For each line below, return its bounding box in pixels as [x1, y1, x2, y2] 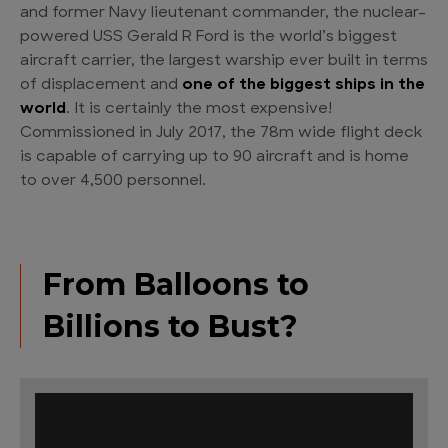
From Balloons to [43, 266, 309, 304]
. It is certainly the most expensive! [66, 102, 332, 118]
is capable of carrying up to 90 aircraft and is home [20, 150, 409, 166]
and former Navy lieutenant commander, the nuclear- [20, 6, 426, 22]
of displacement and [20, 78, 182, 94]
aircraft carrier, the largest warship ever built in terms [20, 54, 428, 70]
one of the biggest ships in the [182, 78, 425, 94]
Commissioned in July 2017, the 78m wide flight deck [20, 126, 422, 142]
